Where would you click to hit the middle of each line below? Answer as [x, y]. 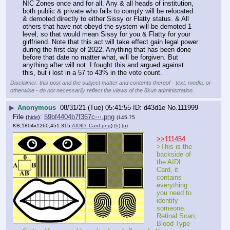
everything [172, 185]
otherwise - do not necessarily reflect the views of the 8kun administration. [102, 90]
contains [169, 177]
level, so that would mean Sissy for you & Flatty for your [107, 34]
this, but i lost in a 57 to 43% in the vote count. [92, 72]
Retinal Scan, [177, 216]
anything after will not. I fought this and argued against [103, 65]
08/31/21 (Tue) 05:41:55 [95, 108]
